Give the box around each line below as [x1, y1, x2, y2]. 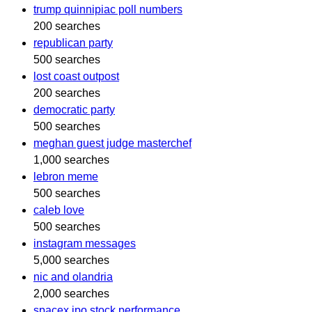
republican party [33, 36, 113, 49]
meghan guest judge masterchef [33, 136, 192, 149]
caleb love [33, 203, 84, 216]
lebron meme [33, 170, 98, 182]
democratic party [33, 103, 115, 116]
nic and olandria [33, 270, 113, 283]
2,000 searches [33, 287, 109, 299]
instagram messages [33, 237, 136, 249]
